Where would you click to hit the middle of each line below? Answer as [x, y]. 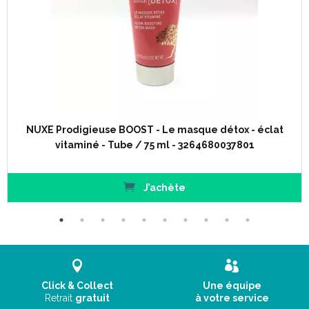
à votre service [232, 298]
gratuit [92, 298]
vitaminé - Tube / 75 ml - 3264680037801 [154, 145]
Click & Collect [77, 286]
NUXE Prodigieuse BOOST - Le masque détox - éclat [154, 130]
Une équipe [232, 286]
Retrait [60, 298]
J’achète [163, 188]
